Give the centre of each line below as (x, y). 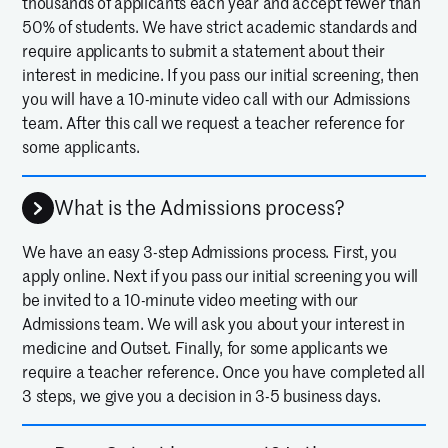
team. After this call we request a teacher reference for (213, 122)
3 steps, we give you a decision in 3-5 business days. (201, 396)
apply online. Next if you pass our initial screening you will (220, 276)
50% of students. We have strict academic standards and (220, 26)
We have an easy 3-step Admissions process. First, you (209, 252)
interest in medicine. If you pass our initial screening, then (220, 74)
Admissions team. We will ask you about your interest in (213, 324)
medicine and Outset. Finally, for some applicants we (205, 348)
